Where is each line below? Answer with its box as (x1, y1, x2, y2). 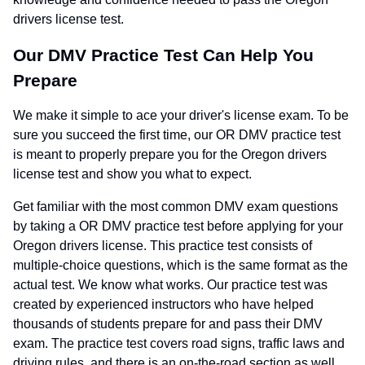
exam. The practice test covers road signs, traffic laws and (13, 336, 345, 351)
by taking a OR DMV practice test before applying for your (13, 219, 343, 234)
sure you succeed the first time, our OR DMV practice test (13, 128, 341, 143)
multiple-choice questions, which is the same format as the (13, 258, 348, 273)
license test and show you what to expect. (13, 167, 252, 182)
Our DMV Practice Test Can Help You (13, 46, 314, 65)
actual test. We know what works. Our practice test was (13, 278, 328, 292)
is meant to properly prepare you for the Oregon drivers (13, 147, 327, 162)
